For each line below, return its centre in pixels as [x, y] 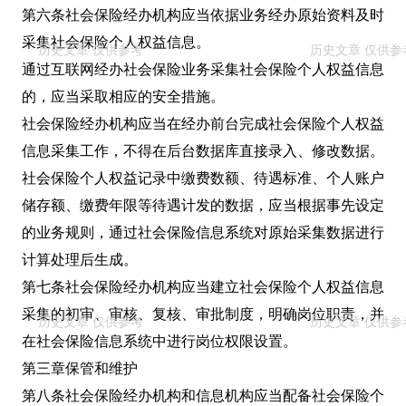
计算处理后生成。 [80, 260]
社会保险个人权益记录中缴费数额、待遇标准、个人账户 [203, 179]
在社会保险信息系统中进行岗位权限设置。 [159, 342]
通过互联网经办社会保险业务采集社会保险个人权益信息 [203, 70]
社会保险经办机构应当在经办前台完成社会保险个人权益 [203, 124]
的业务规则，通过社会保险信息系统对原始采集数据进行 [203, 233]
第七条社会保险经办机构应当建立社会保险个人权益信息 [203, 287]
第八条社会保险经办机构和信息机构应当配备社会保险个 [203, 396]
